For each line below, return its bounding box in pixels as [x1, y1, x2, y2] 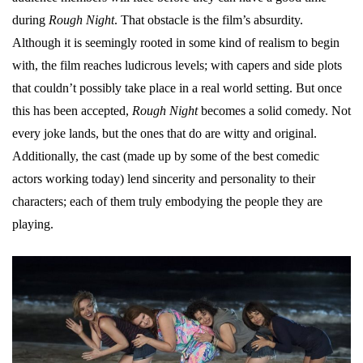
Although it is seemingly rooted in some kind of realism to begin [12, 35, 340, 49]
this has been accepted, [12, 103, 132, 117]
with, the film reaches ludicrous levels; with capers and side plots [12, 58, 342, 72]
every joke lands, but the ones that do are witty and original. [12, 126, 317, 140]
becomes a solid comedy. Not [198, 103, 351, 117]
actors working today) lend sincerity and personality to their [12, 171, 315, 186]
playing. [12, 216, 53, 231]
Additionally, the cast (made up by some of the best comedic [12, 148, 319, 163]
